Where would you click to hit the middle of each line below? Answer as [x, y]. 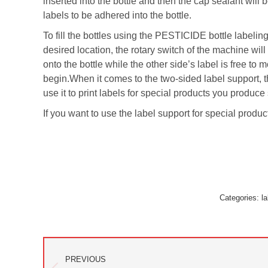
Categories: [240, 198]
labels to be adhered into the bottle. [117, 15]
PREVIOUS [86, 259]
